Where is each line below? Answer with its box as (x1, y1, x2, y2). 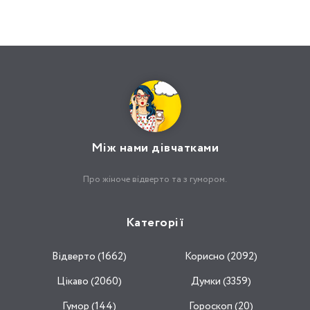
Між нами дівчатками (91, 139, 219, 157)
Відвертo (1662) (52, 249, 127, 264)
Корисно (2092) (184, 249, 257, 264)
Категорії (125, 214, 185, 232)
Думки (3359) (190, 274, 251, 289)
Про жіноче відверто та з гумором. (83, 173, 227, 186)
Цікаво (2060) (57, 274, 122, 289)
